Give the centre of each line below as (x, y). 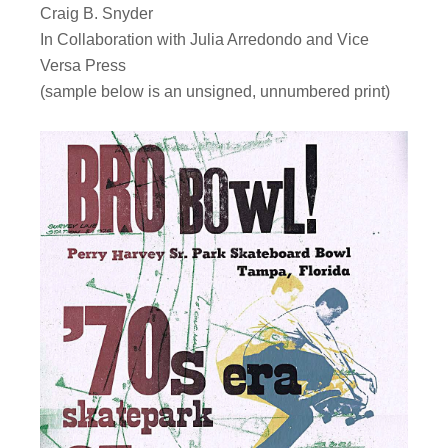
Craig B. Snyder (97, 13)
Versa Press (83, 65)
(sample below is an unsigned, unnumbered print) (215, 91)
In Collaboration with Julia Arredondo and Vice (205, 39)
